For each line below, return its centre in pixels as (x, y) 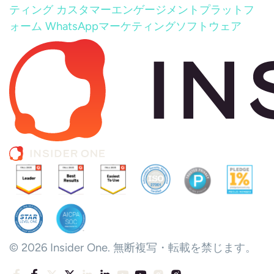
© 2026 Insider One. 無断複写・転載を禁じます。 (133, 248)
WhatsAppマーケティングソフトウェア (143, 26)
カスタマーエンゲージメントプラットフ (155, 10)
